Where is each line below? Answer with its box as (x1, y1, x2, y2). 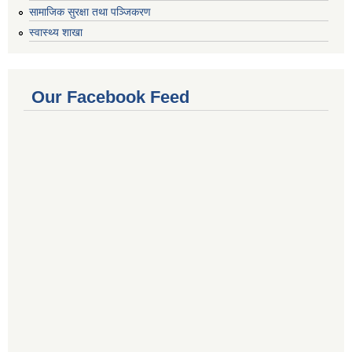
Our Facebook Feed (31, 86, 189, 107)
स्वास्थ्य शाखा (29, 25, 82, 38)
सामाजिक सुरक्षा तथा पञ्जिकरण (29, 5, 151, 19)
